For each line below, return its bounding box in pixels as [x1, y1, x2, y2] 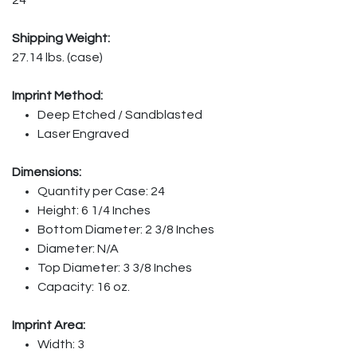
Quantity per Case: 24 [37, 184, 165, 198]
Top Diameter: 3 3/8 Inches [37, 261, 192, 274]
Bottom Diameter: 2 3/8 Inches [37, 222, 214, 236]
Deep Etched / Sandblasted [37, 108, 202, 121]
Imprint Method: [12, 88, 103, 102]
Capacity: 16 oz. [37, 280, 130, 293]
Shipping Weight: [12, 31, 110, 45]
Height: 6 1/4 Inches [37, 203, 151, 217]
